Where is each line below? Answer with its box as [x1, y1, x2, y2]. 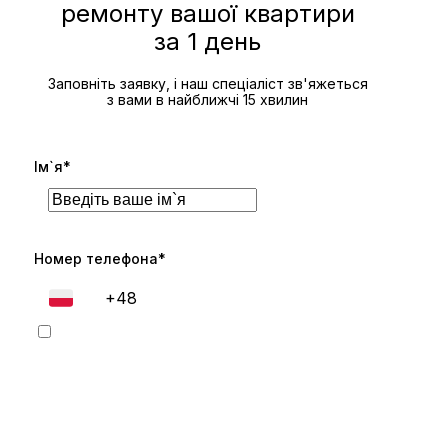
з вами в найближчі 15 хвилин [107, 90, 308, 108]
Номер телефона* [34, 249, 166, 267]
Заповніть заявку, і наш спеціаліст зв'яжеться [47, 74, 368, 92]
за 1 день [154, 26, 261, 56]
